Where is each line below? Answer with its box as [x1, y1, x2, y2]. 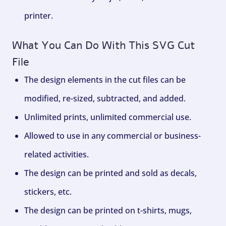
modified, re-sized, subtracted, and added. [24, 93, 186, 104]
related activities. [24, 149, 89, 160]
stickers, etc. [24, 186, 72, 198]
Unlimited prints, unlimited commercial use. [24, 111, 191, 123]
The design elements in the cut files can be [24, 74, 186, 86]
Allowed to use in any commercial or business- [24, 130, 201, 142]
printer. [24, 10, 53, 22]
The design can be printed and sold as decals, [24, 167, 197, 179]
